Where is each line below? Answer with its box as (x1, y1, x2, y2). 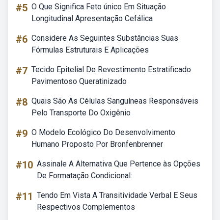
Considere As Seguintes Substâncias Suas (31, 33, 178, 43)
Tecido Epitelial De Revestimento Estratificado (31, 65, 191, 74)
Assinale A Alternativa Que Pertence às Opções (37, 159, 200, 168)
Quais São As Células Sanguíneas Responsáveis (31, 96, 198, 106)
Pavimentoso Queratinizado (31, 77, 127, 86)
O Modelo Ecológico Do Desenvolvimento (31, 128, 175, 137)
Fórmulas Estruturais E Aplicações (31, 45, 149, 55)
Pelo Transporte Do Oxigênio (31, 108, 131, 117)
